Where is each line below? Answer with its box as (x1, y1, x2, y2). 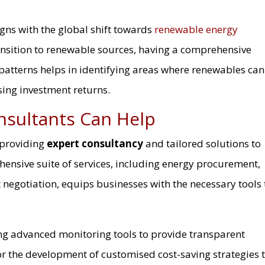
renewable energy (154, 22, 238, 36)
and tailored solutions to (143, 136, 261, 150)
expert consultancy (47, 136, 144, 150)
